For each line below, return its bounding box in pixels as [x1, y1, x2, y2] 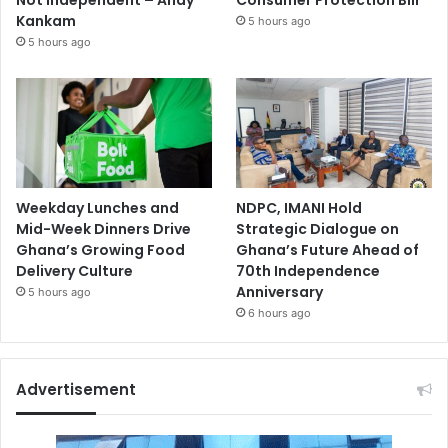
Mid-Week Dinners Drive [16, 218, 191, 239]
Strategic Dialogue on [236, 218, 400, 239]
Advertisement [16, 378, 136, 400]
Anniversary [236, 281, 324, 302]
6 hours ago [248, 305, 312, 320]
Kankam [16, 10, 76, 31]
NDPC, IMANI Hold [236, 197, 363, 218]
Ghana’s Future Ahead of [236, 239, 420, 260]
